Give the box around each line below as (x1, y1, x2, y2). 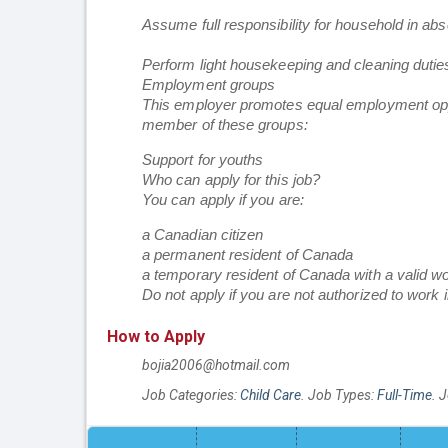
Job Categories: (142, 387, 240, 404)
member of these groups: (142, 116, 308, 134)
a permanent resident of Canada (142, 246, 354, 264)
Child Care (240, 387, 301, 404)
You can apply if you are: (142, 191, 304, 209)
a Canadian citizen (142, 226, 264, 244)
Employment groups (142, 76, 276, 94)
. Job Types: (301, 387, 377, 404)
